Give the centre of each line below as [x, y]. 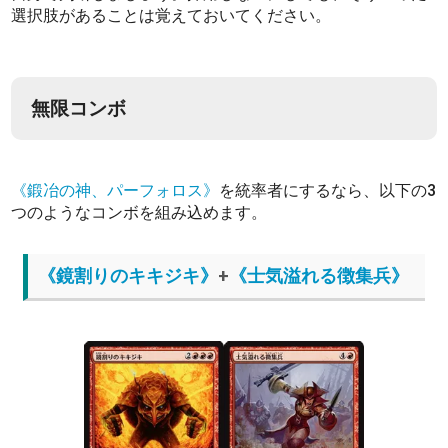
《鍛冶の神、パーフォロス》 [115, 191]
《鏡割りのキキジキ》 [128, 276]
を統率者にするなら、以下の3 [328, 191]
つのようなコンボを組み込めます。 [139, 213]
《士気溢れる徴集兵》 [319, 276]
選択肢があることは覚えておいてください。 [171, 16]
